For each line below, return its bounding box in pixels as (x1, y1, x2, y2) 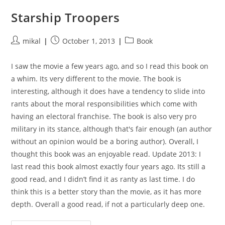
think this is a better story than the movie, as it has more (11, 187, 202, 196)
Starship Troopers (11, 9, 120, 26)
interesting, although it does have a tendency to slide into (11, 86, 205, 96)
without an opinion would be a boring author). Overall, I (11, 137, 199, 146)
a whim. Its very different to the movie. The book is (11, 74, 182, 83)
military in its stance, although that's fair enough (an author (11, 124, 212, 134)
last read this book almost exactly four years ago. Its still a (11, 162, 206, 171)
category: (125, 46, 156, 56)
